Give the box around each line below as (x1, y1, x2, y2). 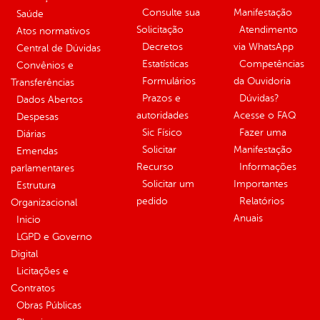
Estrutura (16, 180, 56, 191)
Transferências (11, 77, 74, 89)
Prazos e (142, 93, 181, 104)
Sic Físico (142, 127, 182, 139)
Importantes (234, 179, 288, 190)
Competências (239, 59, 304, 70)
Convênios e (16, 60, 74, 71)
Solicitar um (142, 179, 194, 190)
